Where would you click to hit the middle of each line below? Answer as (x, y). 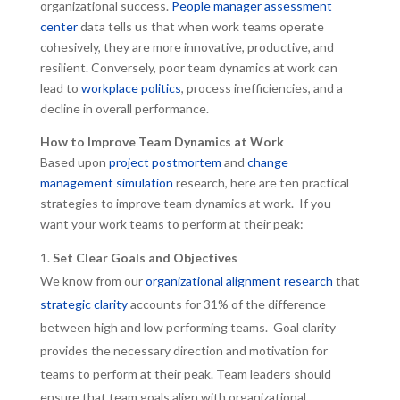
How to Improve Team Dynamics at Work (162, 142)
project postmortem (165, 162)
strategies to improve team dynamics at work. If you (185, 203)
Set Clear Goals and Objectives (145, 258)
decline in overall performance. (124, 108)
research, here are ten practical (261, 183)
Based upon (74, 162)
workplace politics (131, 88)
